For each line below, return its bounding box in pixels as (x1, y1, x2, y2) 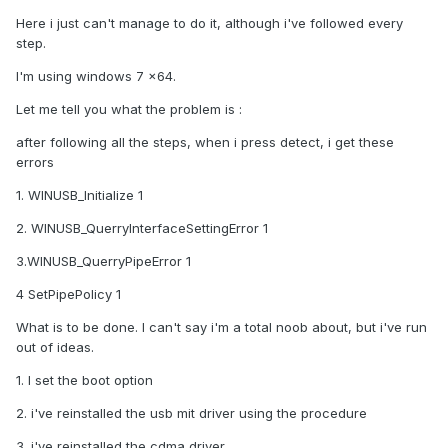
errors (16, 154, 54, 171)
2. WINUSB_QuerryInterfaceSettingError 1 (16, 220, 268, 237)
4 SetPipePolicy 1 (16, 286, 121, 303)
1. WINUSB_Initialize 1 (16, 187, 143, 204)
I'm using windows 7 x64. (16, 68, 176, 85)
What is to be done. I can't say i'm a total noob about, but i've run (16, 319, 427, 336)
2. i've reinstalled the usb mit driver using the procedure (16, 405, 367, 422)
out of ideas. (16, 339, 94, 356)
